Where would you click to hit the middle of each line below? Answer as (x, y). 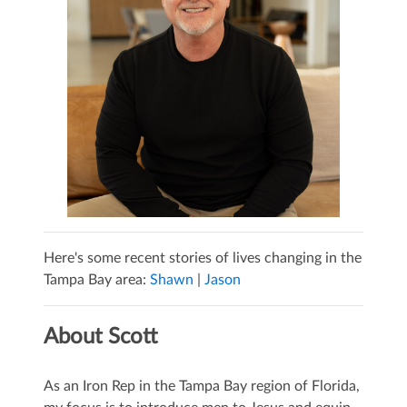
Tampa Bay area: (97, 280)
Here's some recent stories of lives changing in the (203, 258)
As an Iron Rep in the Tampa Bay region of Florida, (202, 387)
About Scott (100, 338)
